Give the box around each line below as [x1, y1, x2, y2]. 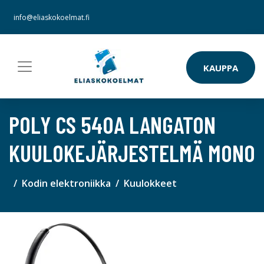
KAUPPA [203, 61, 238, 74]
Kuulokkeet [124, 177, 177, 190]
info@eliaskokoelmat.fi [14, 12, 90, 22]
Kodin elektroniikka [22, 177, 111, 190]
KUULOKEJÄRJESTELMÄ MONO [9, 138, 255, 167]
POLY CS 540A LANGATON [9, 110, 216, 138]
